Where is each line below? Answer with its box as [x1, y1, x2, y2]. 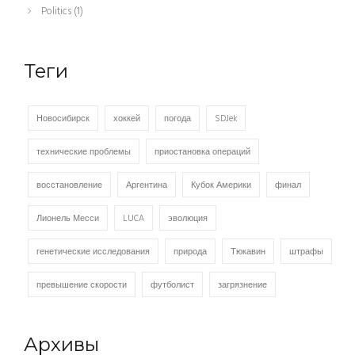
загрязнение [218, 278, 267, 293]
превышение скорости [36, 278, 127, 293]
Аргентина [126, 178, 167, 193]
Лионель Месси [36, 212, 99, 227]
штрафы [289, 245, 323, 260]
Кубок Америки [191, 178, 251, 193]
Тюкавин [231, 245, 265, 260]
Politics [39, 3, 74, 21]
